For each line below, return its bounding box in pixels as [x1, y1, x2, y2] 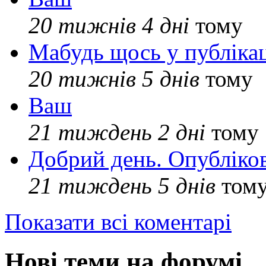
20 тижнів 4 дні [28, 12, 189, 39]
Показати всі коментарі [5, 209, 232, 235]
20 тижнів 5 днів [28, 66, 199, 92]
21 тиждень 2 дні [28, 119, 205, 145]
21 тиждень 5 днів [28, 173, 216, 199]
